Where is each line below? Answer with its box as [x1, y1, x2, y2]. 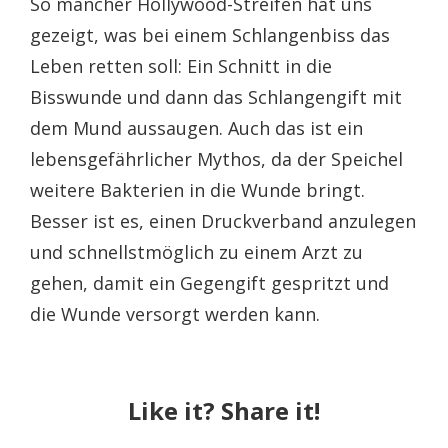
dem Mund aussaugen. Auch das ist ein [30, 115, 363, 140]
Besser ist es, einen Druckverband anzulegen [30, 208, 416, 233]
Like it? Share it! [128, 393, 320, 427]
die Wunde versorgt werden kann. [30, 301, 320, 326]
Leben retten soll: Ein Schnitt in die [30, 53, 332, 78]
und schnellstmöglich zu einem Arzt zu [30, 239, 363, 264]
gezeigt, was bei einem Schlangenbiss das [30, 22, 390, 47]
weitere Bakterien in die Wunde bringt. [30, 177, 365, 202]
